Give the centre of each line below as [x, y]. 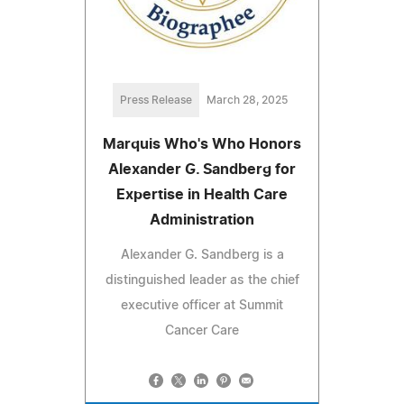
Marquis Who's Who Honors [202, 145]
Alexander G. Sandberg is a [202, 256]
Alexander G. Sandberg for [202, 170]
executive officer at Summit [202, 306]
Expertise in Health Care [202, 195]
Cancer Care [202, 331]
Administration [202, 220]
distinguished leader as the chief [202, 281]
